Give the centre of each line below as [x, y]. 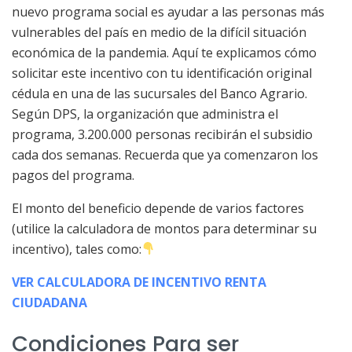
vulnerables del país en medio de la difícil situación [159, 32]
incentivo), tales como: [77, 249]
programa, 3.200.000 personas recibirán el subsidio [162, 134]
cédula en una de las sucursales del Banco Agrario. [159, 93]
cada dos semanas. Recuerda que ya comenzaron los [165, 154]
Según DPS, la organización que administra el [145, 114]
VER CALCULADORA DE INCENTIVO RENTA [139, 282]
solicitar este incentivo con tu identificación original [162, 73]
